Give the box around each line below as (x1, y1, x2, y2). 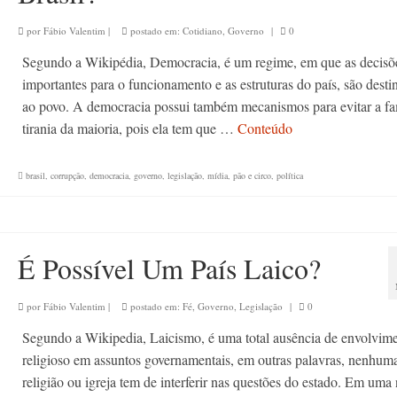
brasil (25, 168, 45, 182)
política (276, 168, 303, 182)
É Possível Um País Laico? (17, 248, 321, 287)
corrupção (50, 168, 84, 182)
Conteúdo (237, 118, 292, 137)
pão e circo (232, 168, 271, 182)
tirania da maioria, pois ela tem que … (21, 118, 237, 137)
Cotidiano (182, 23, 222, 37)
